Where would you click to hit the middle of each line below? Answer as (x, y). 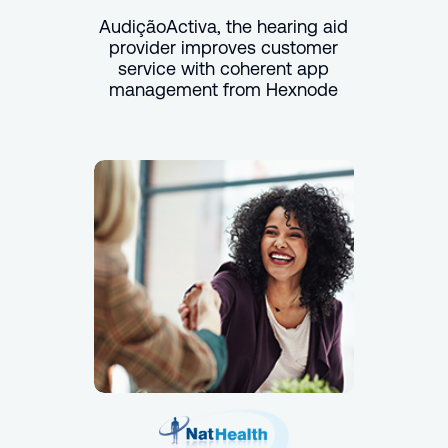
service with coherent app (224, 68)
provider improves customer (224, 47)
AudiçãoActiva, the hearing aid (224, 26)
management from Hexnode (224, 89)
